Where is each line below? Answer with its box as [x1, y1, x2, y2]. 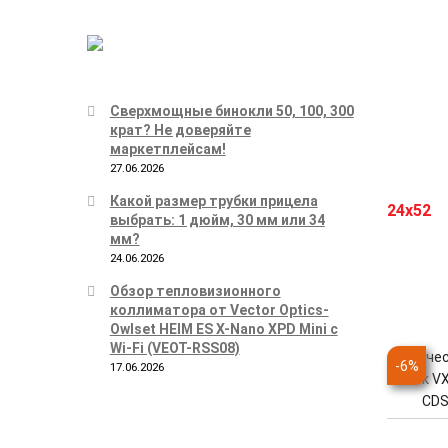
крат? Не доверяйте [109, 122, 251, 139]
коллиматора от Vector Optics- [109, 302, 329, 319]
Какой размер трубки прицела [109, 193, 318, 210]
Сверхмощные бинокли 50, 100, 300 [109, 103, 354, 120]
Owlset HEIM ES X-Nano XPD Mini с [109, 321, 338, 338]
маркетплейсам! [109, 141, 226, 158]
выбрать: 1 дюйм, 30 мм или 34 [109, 212, 325, 229]
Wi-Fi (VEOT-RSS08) [109, 340, 240, 357]
